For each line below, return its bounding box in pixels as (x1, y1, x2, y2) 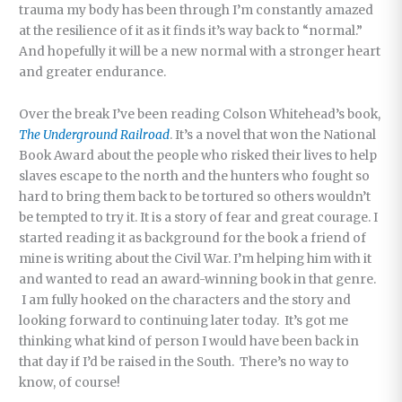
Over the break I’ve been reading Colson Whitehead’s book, (19, 107, 381, 123)
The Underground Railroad (19, 127, 170, 144)
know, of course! (19, 375, 121, 391)
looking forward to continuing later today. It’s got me (19, 313, 349, 329)
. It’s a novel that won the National (170, 127, 377, 144)
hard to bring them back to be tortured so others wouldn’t (19, 189, 371, 205)
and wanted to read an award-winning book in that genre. (19, 272, 377, 288)
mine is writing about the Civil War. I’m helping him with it (19, 251, 372, 267)
